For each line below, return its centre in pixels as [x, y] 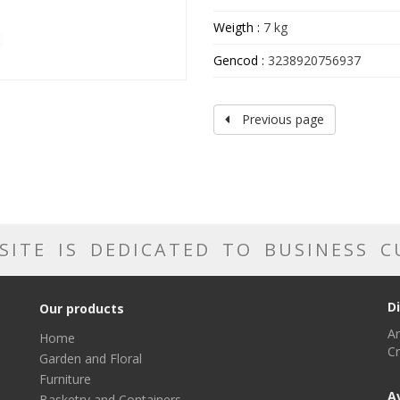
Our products [82, 309]
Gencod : [239, 61]
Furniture [65, 379]
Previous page [281, 120]
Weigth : [238, 28]
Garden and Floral [91, 359]
